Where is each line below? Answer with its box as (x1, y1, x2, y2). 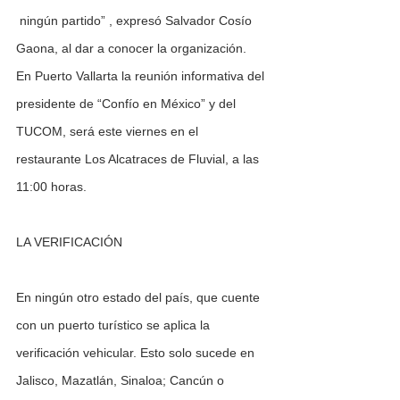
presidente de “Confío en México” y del (16, 96, 239, 112)
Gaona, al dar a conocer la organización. (16, 41, 254, 56)
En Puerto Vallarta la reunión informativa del (16, 69, 268, 84)
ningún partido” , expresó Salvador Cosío (16, 13, 255, 29)
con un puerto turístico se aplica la (16, 318, 213, 333)
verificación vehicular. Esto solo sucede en (16, 346, 258, 361)
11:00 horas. (16, 179, 94, 195)
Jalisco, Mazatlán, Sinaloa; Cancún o (16, 373, 228, 388)
